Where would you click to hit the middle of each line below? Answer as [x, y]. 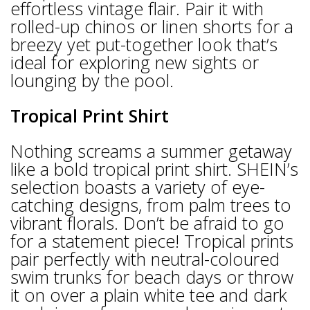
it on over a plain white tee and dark [149, 295]
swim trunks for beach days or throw [152, 277]
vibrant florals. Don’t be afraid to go [147, 223]
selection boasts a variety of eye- [138, 187]
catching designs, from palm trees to [151, 205]
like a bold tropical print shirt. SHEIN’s [154, 169]
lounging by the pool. [92, 81]
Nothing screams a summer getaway [151, 151]
